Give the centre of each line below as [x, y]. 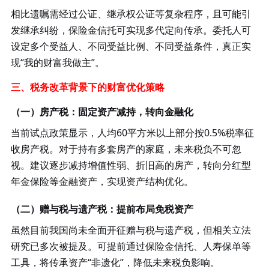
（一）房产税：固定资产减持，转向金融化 [102, 111]
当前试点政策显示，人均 [63, 132]
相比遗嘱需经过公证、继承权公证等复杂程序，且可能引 [131, 14]
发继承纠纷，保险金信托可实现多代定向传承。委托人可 [131, 30]
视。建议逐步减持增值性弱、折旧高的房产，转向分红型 [131, 165]
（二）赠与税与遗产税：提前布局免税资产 [102, 209]
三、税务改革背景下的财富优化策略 [87, 87]
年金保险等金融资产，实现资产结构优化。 [102, 181]
